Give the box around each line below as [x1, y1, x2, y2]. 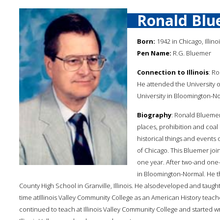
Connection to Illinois [137, 68, 209, 77]
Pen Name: [137, 49, 171, 57]
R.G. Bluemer [171, 49, 211, 57]
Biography [137, 110, 171, 119]
